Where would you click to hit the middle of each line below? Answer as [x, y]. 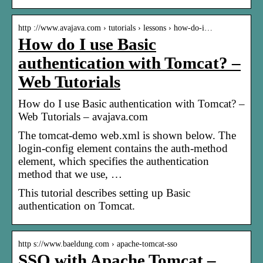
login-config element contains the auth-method [123, 148]
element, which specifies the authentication [114, 161]
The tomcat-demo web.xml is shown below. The [127, 135]
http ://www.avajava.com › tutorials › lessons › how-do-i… [115, 28]
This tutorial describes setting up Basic [104, 193]
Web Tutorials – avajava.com [83, 116]
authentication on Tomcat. [77, 205]
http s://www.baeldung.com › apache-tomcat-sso [98, 244]
